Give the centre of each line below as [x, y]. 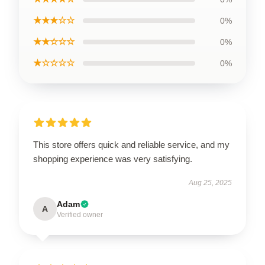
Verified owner [80, 215]
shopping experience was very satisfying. [113, 159]
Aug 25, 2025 [210, 183]
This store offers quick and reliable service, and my [131, 145]
